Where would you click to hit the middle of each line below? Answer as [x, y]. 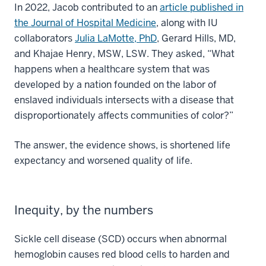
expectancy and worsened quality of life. [103, 160]
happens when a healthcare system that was [112, 69]
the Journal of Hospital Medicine [85, 23]
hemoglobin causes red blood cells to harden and [122, 254]
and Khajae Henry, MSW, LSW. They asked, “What [124, 53]
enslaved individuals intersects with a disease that [124, 100]
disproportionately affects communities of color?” [124, 115]
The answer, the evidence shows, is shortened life [122, 145]
